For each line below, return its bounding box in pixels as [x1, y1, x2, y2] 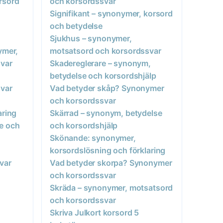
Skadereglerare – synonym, [50, 58, 151, 68]
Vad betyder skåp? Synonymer [50, 83, 164, 93]
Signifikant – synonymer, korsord [50, 8, 173, 18]
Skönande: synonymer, [50, 132, 136, 143]
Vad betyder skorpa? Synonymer [50, 157, 172, 168]
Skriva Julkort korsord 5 [50, 207, 139, 218]
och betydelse [50, 20, 103, 31]
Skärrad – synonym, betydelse [50, 108, 162, 118]
